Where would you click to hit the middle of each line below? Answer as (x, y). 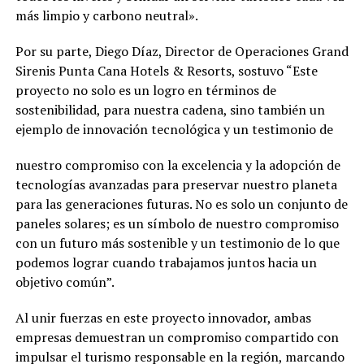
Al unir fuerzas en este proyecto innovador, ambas (163, 318)
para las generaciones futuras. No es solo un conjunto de (181, 204)
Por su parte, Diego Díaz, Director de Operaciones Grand (182, 52)
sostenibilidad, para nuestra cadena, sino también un (170, 110)
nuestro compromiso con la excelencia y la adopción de (178, 165)
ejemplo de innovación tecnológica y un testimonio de (174, 130)
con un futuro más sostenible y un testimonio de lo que (177, 243)
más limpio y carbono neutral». (106, 16)
